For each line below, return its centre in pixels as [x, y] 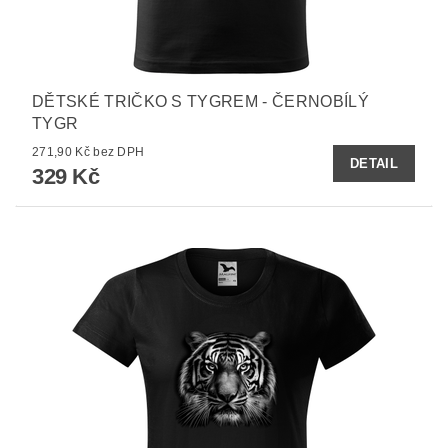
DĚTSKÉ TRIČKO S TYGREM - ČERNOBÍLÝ [200, 102]
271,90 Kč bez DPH [119, 152]
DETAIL [374, 164]
